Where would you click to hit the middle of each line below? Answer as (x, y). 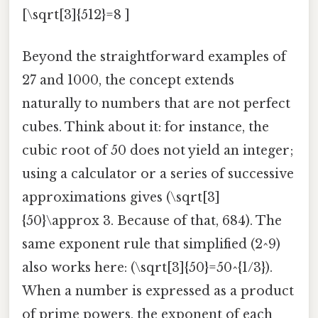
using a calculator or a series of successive (158, 174)
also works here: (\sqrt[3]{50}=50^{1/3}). (147, 268)
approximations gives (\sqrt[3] (121, 198)
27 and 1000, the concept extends (128, 81)
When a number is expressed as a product (158, 291)
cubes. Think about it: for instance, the (146, 127)
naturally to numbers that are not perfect (156, 104)
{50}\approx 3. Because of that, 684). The (152, 221)
